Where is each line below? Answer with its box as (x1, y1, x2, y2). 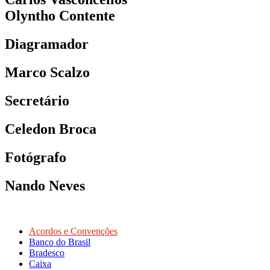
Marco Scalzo (5, 64, 90, 80)
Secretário (5, 92, 69, 108)
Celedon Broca (5, 121, 96, 137)
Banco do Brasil (29, 237, 90, 248)
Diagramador (5, 36, 89, 52)
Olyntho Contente (5, 8, 115, 24)
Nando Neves (5, 177, 85, 193)
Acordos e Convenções (29, 226, 118, 237)
